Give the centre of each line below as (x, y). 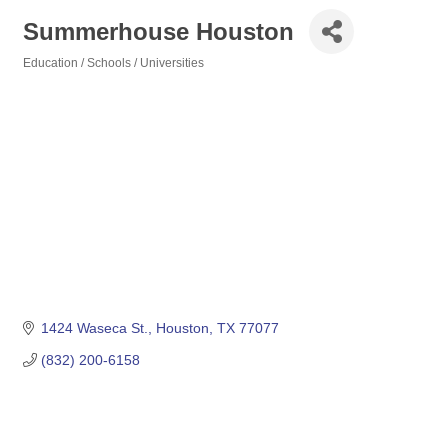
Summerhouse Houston (158, 31)
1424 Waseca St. (94, 328)
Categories (53, 76)
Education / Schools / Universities (113, 63)
